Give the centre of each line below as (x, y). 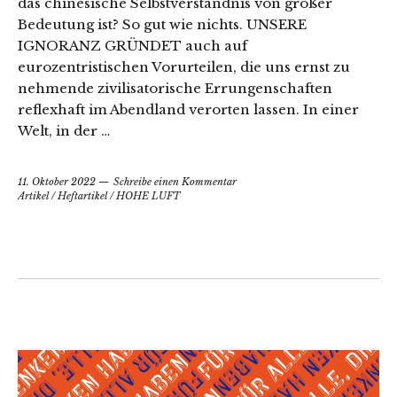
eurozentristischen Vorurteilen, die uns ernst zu (184, 66)
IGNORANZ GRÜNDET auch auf (132, 45)
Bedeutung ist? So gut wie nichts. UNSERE (162, 24)
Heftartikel (82, 195)
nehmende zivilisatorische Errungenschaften (175, 88)
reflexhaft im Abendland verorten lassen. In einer (188, 109)
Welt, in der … (64, 130)
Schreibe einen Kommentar (175, 181)
